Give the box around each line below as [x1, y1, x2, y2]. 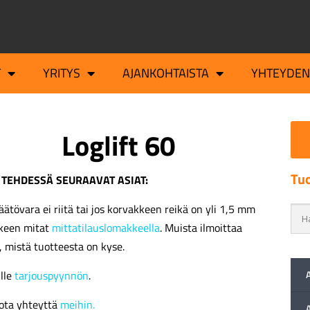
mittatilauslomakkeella [52, 219, 160, 237]
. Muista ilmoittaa [160, 219, 242, 237]
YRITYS [42, 64, 80, 83]
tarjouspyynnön [15, 267, 89, 284]
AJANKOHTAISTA [122, 64, 209, 83]
